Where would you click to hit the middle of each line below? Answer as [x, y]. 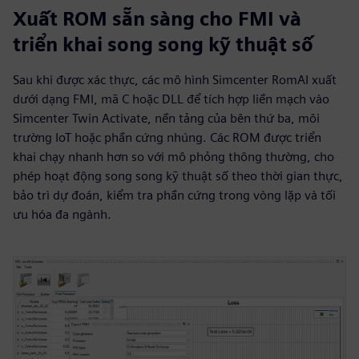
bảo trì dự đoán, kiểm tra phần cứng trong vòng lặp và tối [174, 195]
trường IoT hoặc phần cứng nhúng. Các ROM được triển [167, 137]
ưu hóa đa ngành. [62, 214]
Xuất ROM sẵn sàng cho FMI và [157, 19]
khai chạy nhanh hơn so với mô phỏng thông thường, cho [173, 157]
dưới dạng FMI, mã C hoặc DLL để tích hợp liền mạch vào [171, 99]
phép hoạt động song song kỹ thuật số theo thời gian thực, [178, 176]
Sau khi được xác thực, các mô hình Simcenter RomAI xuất [175, 80]
